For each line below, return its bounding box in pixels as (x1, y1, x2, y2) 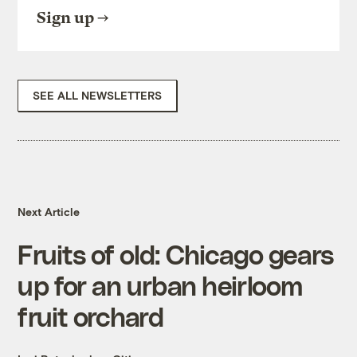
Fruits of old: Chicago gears (18, 238, 334, 270)
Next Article (18, 205, 80, 219)
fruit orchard (18, 300, 164, 332)
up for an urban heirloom (18, 269, 302, 301)
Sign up (37, 9, 95, 28)
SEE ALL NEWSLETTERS (33, 88, 163, 103)
